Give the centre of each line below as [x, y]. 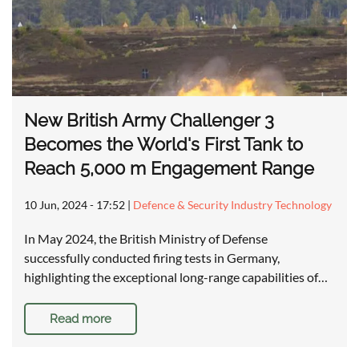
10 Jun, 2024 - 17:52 [75, 205]
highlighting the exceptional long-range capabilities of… [176, 277]
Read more [81, 319]
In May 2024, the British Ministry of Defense [146, 239]
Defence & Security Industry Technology [232, 205]
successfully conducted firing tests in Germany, [152, 258]
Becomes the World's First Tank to [163, 145]
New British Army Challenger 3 [149, 121]
